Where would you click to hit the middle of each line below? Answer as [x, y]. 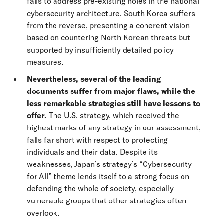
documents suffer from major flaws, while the [111, 91]
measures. [45, 62]
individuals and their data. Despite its [92, 152]
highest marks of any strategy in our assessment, [114, 127]
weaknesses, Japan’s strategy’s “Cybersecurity [109, 164]
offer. [37, 115]
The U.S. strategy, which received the [113, 115]
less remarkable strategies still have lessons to [113, 103]
